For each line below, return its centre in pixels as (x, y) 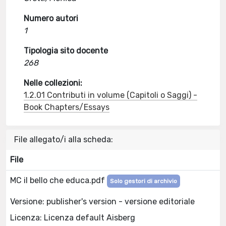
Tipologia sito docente (66, 51)
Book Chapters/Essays (67, 107)
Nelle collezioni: (53, 83)
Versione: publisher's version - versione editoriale (102, 201)
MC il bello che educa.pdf (59, 180)
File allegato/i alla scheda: (64, 139)
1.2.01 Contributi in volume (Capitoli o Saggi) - (111, 95)
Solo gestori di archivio (144, 181)
